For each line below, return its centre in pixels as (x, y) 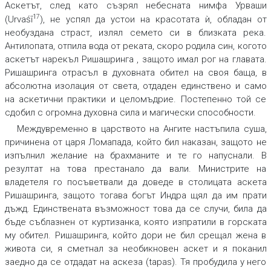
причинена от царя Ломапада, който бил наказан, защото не (135, 142)
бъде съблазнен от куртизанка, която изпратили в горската (135, 222)
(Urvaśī (18, 20)
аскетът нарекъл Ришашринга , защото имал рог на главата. (135, 60)
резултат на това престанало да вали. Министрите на (135, 169)
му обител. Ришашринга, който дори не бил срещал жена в (135, 236)
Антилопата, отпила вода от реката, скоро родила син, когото (135, 46)
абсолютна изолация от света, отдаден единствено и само (135, 86)
